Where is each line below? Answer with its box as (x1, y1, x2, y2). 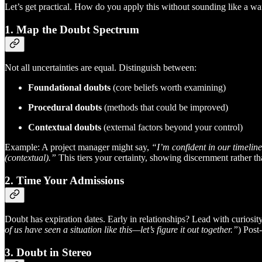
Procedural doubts (28, 102, 102, 113)
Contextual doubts (28, 122, 101, 133)
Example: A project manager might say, (5, 142, 151, 153)
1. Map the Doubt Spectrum (5, 23, 139, 36)
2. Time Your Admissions (5, 174, 124, 187)
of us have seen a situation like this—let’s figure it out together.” (5, 224, 238, 235)
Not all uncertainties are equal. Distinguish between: (5, 63, 196, 73)
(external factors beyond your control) (101, 122, 243, 133)
